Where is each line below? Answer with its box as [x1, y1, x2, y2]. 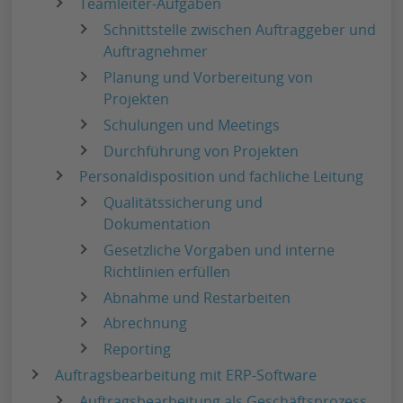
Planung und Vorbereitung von [103, 67, 314, 87]
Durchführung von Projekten [103, 140, 303, 161]
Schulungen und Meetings [103, 114, 284, 135]
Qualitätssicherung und [103, 193, 264, 213]
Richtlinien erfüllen [103, 261, 235, 282]
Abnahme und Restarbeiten [103, 287, 299, 308]
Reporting [103, 339, 175, 360]
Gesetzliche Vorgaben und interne [103, 239, 336, 260]
